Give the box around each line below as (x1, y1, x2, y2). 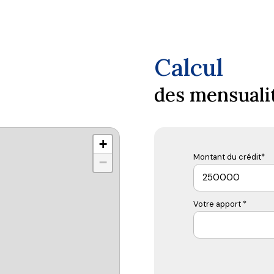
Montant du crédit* (193, 151, 265, 162)
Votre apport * (193, 198, 246, 209)
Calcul (154, 51, 223, 83)
